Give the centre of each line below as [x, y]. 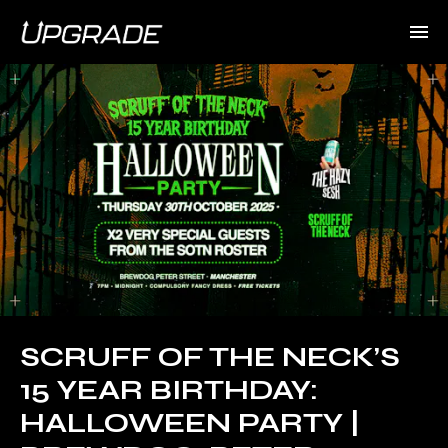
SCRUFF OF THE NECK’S [210, 356]
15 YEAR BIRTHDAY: [169, 389]
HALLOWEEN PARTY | [190, 422]
